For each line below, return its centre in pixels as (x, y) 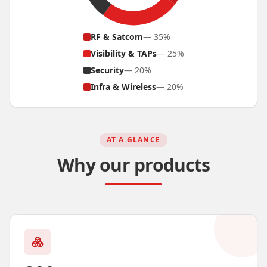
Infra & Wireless (123, 87)
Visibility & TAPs (123, 53)
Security (107, 70)
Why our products (133, 165)
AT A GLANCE (133, 140)
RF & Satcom (117, 37)
